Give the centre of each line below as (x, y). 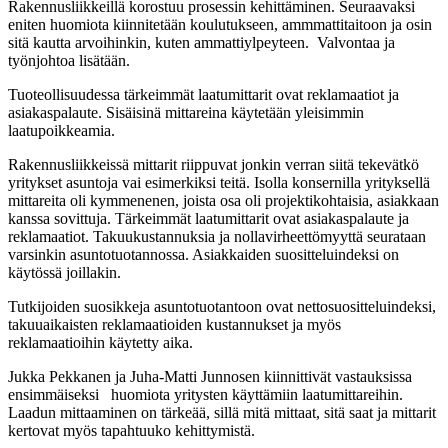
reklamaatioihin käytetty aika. (100, 343)
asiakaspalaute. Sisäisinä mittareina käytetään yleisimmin (186, 113)
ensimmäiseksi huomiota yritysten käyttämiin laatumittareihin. (205, 395)
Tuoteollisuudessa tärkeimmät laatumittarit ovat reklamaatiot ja (203, 95)
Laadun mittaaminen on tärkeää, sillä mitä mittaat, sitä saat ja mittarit (224, 413)
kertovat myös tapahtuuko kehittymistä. (131, 431)
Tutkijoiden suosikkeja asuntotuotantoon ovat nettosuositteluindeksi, (222, 307)
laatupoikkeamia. (61, 131)
